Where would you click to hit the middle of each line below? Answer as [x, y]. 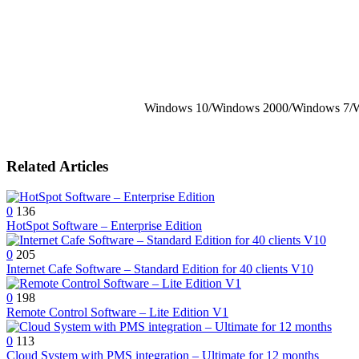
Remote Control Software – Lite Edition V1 [117, 313]
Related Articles [57, 166]
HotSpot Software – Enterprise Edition [104, 226]
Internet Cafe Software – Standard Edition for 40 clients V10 [160, 269]
